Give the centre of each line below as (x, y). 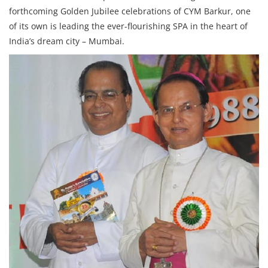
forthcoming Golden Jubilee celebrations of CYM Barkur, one (130, 11)
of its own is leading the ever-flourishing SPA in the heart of (128, 26)
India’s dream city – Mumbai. (67, 41)
